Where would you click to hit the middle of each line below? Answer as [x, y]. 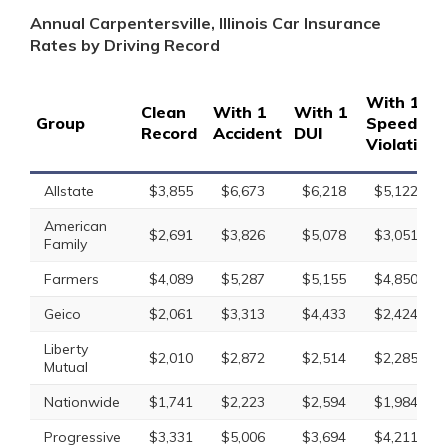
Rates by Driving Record [125, 45]
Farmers [71, 279]
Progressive [82, 437]
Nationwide [82, 402]
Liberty [66, 349]
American [75, 226]
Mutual [66, 367]
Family [65, 244]
